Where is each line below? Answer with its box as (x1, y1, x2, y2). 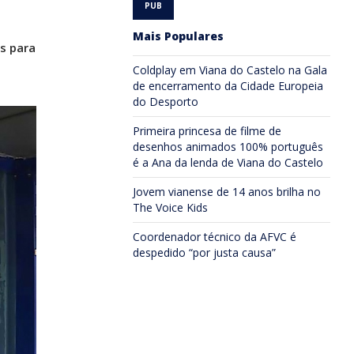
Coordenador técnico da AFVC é (133, 229, 296, 244)
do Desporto (133, 94, 198, 109)
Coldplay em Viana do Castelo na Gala (133, 62, 327, 77)
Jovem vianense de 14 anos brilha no (133, 184, 321, 199)
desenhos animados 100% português (133, 139, 323, 154)
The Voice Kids (133, 200, 208, 215)
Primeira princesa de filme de (133, 123, 281, 138)
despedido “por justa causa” (133, 245, 276, 260)
